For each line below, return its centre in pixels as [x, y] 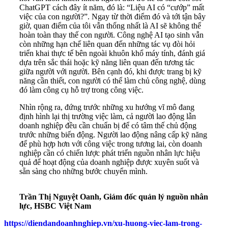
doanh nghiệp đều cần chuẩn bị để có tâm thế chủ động [108, 126]
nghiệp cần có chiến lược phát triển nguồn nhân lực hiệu [110, 153]
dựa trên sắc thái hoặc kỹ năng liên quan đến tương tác [107, 63]
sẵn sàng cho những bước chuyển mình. [83, 172]
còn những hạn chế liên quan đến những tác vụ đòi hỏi [107, 44]
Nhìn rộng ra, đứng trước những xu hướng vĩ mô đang [107, 107]
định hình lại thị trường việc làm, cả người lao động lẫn [108, 117]
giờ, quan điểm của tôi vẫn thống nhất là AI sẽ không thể [110, 26]
